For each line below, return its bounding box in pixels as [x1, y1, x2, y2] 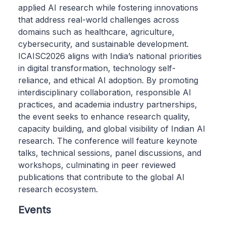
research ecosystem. [18, 184, 98, 194]
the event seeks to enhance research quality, [18, 111, 190, 122]
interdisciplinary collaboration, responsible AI [18, 87, 191, 97]
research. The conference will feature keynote [18, 135, 197, 146]
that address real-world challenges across [18, 14, 179, 25]
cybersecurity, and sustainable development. [18, 38, 189, 49]
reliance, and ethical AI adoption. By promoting [18, 75, 198, 85]
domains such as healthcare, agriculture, [18, 26, 175, 37]
